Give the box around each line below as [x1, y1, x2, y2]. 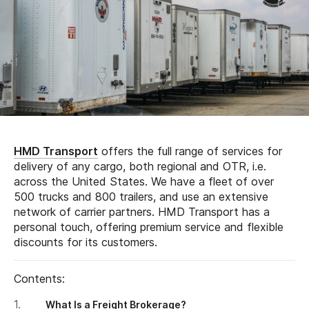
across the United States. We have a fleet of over [14, 174, 274, 188]
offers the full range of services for [98, 143, 282, 158]
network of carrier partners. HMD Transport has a [14, 204, 270, 219]
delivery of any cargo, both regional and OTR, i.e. [14, 159, 266, 173]
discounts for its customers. [14, 235, 157, 249]
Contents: [14, 271, 65, 286]
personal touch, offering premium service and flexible [14, 219, 283, 234]
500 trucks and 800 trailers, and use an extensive [14, 189, 268, 203]
